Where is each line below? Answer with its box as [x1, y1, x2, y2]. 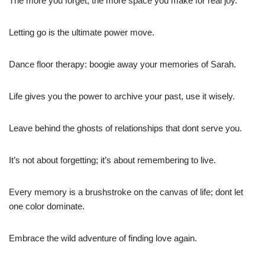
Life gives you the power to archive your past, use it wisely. [9, 91, 235, 101]
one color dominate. [9, 201, 85, 211]
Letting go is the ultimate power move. [9, 27, 154, 37]
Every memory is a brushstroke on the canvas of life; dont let [9, 186, 243, 197]
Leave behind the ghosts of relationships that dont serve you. [9, 122, 242, 133]
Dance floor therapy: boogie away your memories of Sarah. [9, 59, 236, 69]
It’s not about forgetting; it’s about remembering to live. [9, 154, 216, 165]
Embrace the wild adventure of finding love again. [9, 232, 197, 243]
